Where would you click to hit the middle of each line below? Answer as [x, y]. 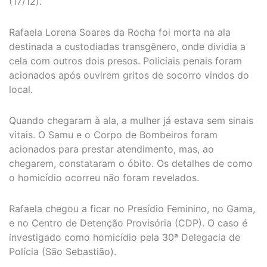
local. [21, 89]
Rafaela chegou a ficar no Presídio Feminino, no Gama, [132, 208]
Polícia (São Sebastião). [63, 251]
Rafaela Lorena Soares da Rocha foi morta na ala [120, 32]
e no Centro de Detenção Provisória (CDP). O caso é [128, 223]
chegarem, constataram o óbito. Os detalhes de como [131, 163]
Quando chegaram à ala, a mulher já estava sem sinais [131, 120]
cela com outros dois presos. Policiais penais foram [125, 60]
